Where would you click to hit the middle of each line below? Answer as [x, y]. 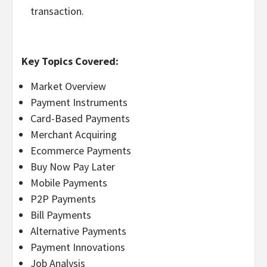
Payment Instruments [79, 102]
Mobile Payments [69, 182]
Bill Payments [61, 215]
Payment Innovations [78, 247]
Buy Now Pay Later [73, 166]
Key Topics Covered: [70, 61]
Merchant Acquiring [74, 134]
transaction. [57, 11]
